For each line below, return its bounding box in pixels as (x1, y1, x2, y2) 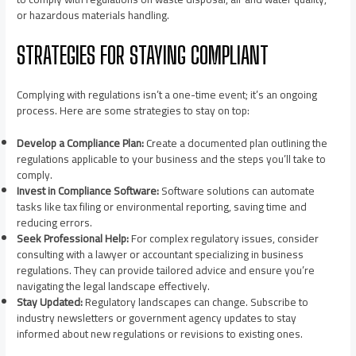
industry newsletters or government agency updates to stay (17, 308, 297, 329)
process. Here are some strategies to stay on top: (17, 99, 250, 121)
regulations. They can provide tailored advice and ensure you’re (17, 260, 315, 281)
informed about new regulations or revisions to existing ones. (17, 323, 304, 345)
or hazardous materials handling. (17, 5, 170, 26)
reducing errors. (17, 212, 93, 234)
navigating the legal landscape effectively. (17, 276, 211, 297)
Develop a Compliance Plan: (17, 133, 145, 154)
